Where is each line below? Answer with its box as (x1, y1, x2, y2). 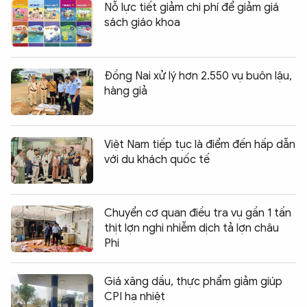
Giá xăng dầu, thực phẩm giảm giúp (104, 274, 282, 288)
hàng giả (104, 84, 147, 98)
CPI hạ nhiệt (104, 289, 165, 304)
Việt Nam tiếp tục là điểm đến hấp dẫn (104, 137, 295, 151)
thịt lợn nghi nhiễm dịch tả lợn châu (104, 221, 279, 235)
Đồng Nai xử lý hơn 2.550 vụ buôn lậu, (104, 69, 292, 83)
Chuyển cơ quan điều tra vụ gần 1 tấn (104, 206, 291, 220)
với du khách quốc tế (104, 152, 210, 167)
